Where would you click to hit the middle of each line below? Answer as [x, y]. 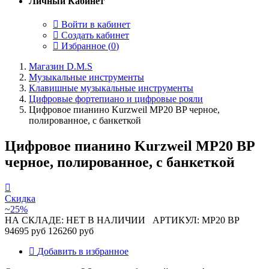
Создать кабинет [94, 35]
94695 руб [25, 231]
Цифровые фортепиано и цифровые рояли [116, 98]
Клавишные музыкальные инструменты [111, 88]
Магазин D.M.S [61, 66]
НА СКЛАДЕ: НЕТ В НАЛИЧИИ [75, 220]
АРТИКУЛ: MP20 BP [192, 220]
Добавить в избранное [83, 251]
